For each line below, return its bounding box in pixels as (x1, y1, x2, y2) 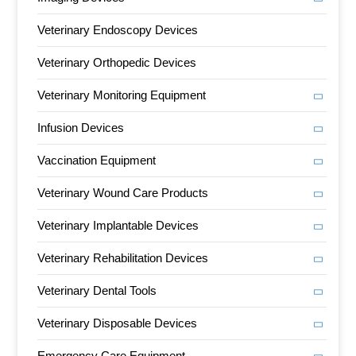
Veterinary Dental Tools (37, 283, 157, 297)
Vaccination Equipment (37, 153, 157, 167)
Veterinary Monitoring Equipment (37, 87, 207, 102)
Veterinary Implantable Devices (37, 218, 199, 232)
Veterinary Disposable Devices (37, 315, 198, 330)
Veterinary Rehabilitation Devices (37, 250, 209, 265)
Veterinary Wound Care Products (37, 185, 209, 199)
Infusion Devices (37, 120, 125, 134)
